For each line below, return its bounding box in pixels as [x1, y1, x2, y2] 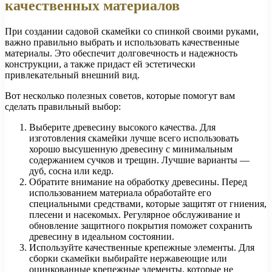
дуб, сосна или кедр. [29, 166, 114, 177]
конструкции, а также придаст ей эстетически [5, 59, 195, 70]
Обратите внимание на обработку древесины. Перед [29, 177, 247, 188]
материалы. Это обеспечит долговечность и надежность [5, 48, 237, 59]
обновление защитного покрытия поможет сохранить [29, 220, 252, 231]
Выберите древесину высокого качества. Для [29, 122, 216, 133]
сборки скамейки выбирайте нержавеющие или [29, 253, 227, 264]
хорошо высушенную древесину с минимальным [29, 144, 233, 155]
